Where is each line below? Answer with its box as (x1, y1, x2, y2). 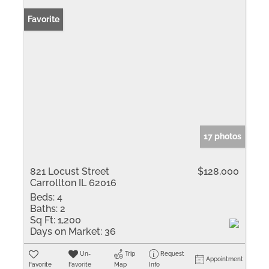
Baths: (30, 203, 58, 214)
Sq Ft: (30, 214, 55, 226)
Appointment (206, 256, 244, 262)
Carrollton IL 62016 (30, 177, 116, 189)
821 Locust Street (30, 166, 109, 177)
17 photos (204, 131, 241, 141)
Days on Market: (30, 226, 102, 237)
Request (160, 250, 185, 257)
